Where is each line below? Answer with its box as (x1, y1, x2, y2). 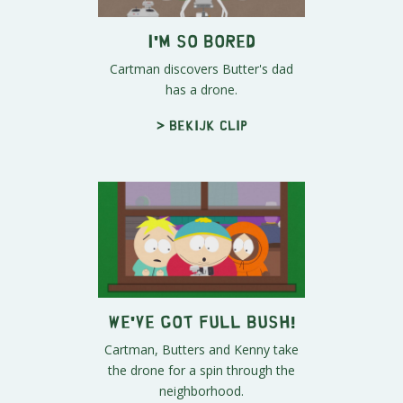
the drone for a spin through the (108, 362, 295, 380)
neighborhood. (159, 382, 244, 400)
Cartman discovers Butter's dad (110, 59, 293, 77)
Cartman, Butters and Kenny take (104, 341, 299, 359)
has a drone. (166, 80, 237, 98)
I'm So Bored (147, 35, 256, 44)
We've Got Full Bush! (108, 317, 295, 326)
